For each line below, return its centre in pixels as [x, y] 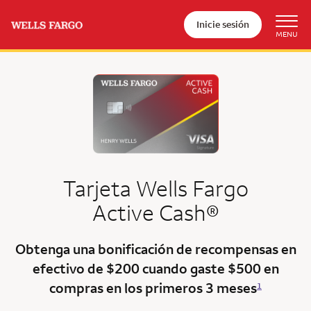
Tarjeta [99, 188]
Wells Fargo [192, 188]
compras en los [97, 288]
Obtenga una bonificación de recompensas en [155, 249]
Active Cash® [155, 212]
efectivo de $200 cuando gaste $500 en [155, 269]
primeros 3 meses [201, 288]
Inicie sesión [223, 24]
